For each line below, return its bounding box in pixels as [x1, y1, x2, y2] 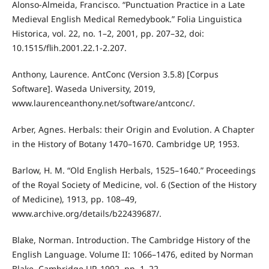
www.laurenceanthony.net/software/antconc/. [11, 97, 195, 109]
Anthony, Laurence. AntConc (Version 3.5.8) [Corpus [11, 68, 219, 80]
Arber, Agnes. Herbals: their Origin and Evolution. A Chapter [11, 124, 255, 136]
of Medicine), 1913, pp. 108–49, [11, 193, 137, 205]
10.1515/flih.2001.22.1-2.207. [11, 42, 127, 54]
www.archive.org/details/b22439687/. [11, 208, 162, 220]
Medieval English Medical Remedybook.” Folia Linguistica [11, 13, 242, 25]
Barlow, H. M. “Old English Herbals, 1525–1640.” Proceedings [11, 165, 256, 177]
